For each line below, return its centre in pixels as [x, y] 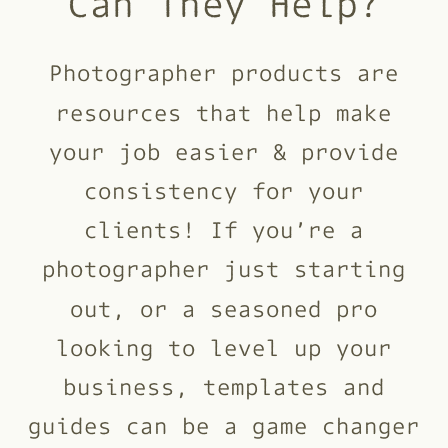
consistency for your [224, 190]
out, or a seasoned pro [224, 307]
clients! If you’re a [224, 229]
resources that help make [224, 111]
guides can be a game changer [224, 425]
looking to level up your [224, 346]
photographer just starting [224, 268]
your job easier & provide [224, 150]
